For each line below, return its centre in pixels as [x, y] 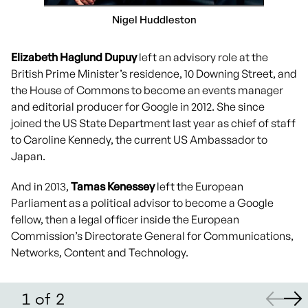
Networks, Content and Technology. [101, 253]
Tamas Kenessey [113, 187]
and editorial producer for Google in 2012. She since [138, 107]
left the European [199, 187]
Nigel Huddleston [154, 20]
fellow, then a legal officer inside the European [125, 220]
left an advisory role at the [202, 57]
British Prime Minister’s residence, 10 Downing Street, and [154, 74]
